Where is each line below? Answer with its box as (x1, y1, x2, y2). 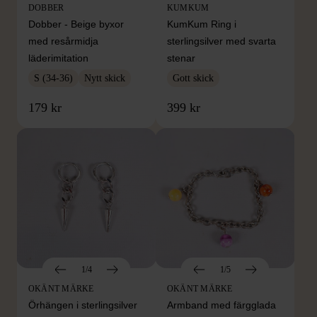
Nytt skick (84, 72, 125, 83)
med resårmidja (28, 35, 98, 47)
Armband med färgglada (167, 299, 276, 311)
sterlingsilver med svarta (167, 35, 276, 47)
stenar (167, 52, 195, 64)
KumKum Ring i (167, 18, 236, 30)
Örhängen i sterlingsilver (28, 299, 137, 311)
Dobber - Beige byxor (28, 18, 124, 30)
